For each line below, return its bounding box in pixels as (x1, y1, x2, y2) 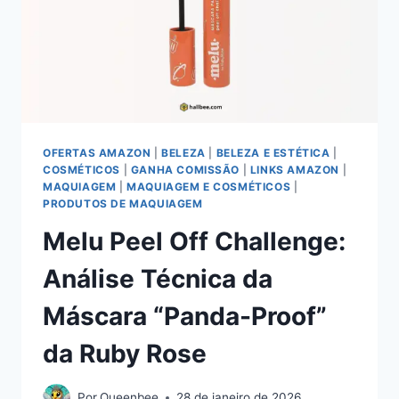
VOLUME (108, 104, 164, 119)
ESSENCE (108, 11, 167, 26)
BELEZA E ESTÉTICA (216, 145, 330, 159)
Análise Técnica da (43, 263, 273, 294)
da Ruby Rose (43, 338, 207, 369)
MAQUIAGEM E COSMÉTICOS (126, 179, 291, 193)
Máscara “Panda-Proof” (43, 300, 327, 331)
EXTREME (108, 67, 169, 82)
